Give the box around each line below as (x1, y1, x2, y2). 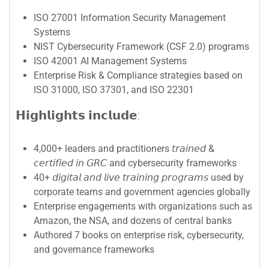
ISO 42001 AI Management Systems (34, 55, 187, 67)
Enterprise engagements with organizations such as (34, 201, 252, 213)
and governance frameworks (34, 244, 154, 256)
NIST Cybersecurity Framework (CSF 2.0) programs (34, 41, 249, 53)
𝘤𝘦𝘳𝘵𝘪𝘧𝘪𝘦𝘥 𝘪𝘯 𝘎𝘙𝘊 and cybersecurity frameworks (34, 157, 237, 169)
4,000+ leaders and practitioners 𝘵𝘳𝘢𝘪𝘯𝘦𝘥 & (34, 143, 214, 155)
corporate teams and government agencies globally (34, 186, 250, 198)
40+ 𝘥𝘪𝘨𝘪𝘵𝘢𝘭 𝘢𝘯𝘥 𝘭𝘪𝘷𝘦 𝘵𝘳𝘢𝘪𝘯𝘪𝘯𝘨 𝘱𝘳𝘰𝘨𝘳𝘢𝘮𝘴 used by (34, 172, 244, 184)
